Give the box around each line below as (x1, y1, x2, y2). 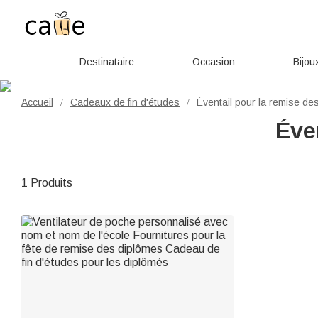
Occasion (192, 56, 235, 67)
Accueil (21, 97, 53, 108)
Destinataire (79, 56, 134, 67)
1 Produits (21, 177, 72, 189)
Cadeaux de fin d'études (70, 97, 180, 108)
